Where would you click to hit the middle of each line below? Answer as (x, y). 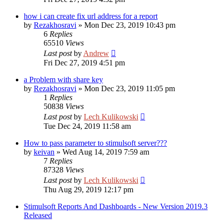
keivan (44, 152)
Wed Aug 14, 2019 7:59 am (106, 152)
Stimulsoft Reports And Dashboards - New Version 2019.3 (116, 206)
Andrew (96, 53)
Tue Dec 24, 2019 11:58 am (87, 126)
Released (38, 215)
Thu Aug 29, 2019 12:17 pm (88, 190)
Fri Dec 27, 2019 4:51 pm (84, 63)
